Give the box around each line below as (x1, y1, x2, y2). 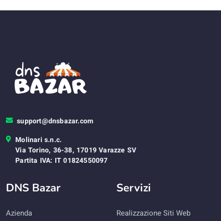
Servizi (116, 180, 151, 195)
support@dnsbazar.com (17, 115, 94, 126)
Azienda (6, 207, 32, 219)
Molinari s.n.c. (15, 134, 62, 145)
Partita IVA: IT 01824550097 (15, 155, 108, 166)
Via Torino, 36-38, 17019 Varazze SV (15, 145, 137, 155)
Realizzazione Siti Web (116, 207, 190, 219)
